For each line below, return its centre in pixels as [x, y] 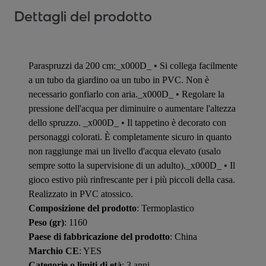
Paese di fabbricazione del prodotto [99, 236]
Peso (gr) [46, 222]
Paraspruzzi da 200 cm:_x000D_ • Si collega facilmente [133, 65]
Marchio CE [54, 251]
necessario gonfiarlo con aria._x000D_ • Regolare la [126, 94]
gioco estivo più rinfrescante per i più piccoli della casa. [132, 179]
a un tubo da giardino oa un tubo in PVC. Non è [119, 80]
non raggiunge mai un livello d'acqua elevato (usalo [125, 151]
